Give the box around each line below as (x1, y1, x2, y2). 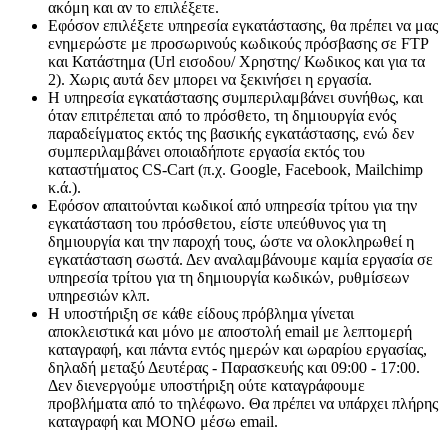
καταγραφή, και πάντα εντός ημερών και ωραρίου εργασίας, (48, 341, 427, 359)
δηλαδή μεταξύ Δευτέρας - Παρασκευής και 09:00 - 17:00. (48, 359, 420, 377)
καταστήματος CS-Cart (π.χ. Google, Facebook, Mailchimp (48, 161, 423, 179)
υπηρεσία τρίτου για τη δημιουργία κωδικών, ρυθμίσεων (48, 269, 409, 287)
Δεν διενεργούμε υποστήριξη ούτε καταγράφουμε (48, 377, 365, 395)
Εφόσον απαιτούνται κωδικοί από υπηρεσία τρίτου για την (48, 197, 417, 215)
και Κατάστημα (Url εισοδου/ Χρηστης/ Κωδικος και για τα (48, 53, 425, 71)
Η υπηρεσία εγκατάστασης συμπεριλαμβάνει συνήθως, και (48, 89, 423, 107)
